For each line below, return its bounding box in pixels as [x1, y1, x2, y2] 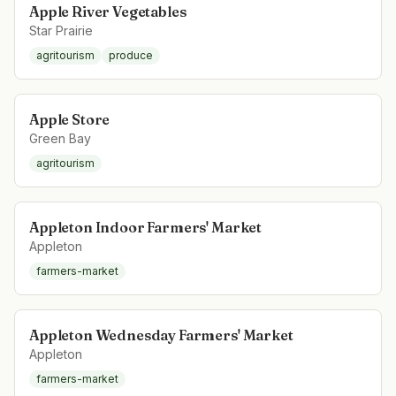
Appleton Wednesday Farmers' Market [29, 326, 293, 344]
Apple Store [29, 110, 110, 128]
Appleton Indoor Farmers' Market [29, 218, 263, 236]
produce [109, 49, 153, 62]
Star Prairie [29, 23, 93, 38]
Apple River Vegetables [29, 3, 187, 20]
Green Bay [29, 131, 91, 146]
